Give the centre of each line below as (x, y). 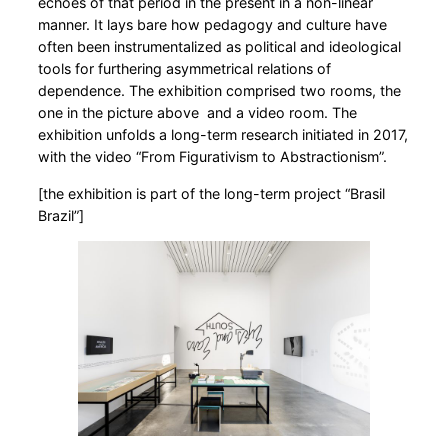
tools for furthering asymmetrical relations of (184, 69)
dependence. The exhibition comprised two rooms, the (219, 91)
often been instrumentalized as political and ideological (219, 47)
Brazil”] (61, 215)
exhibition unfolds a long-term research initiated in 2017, (223, 135)
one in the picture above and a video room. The (197, 113)
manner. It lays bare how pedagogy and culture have (212, 25)
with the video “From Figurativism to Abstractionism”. (212, 157)
